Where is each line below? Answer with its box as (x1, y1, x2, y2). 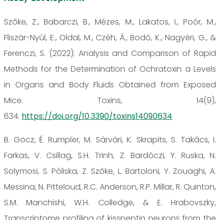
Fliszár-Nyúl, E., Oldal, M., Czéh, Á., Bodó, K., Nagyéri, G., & (4, 31, 216, 43)
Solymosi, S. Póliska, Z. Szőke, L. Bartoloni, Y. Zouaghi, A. (4, 165, 216, 177)
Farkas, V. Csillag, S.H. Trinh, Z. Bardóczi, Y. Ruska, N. (4, 149, 216, 161)
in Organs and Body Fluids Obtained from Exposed (4, 79, 216, 90)
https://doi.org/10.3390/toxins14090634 (22, 110, 172, 122)
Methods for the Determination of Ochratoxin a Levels (4, 63, 216, 75)
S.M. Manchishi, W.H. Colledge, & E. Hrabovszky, (4, 196, 216, 208)
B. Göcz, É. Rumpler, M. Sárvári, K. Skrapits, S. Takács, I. (4, 134, 216, 145)
